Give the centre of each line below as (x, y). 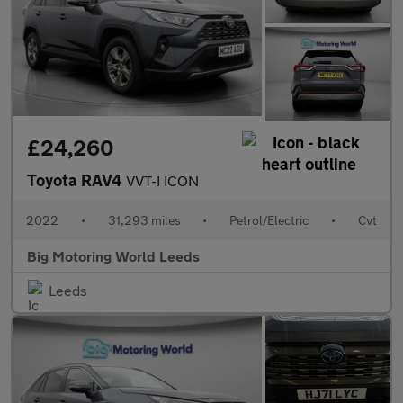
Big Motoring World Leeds (113, 256)
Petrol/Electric (269, 220)
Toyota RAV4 (76, 180)
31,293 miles (144, 220)
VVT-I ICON (162, 181)
